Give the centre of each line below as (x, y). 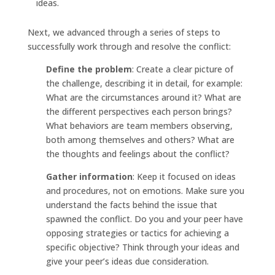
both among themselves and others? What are (140, 139)
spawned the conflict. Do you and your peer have (144, 219)
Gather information (89, 176)
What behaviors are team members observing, (139, 125)
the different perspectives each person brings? (139, 111)
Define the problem (89, 69)
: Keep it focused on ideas (184, 176)
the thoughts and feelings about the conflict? (137, 153)
